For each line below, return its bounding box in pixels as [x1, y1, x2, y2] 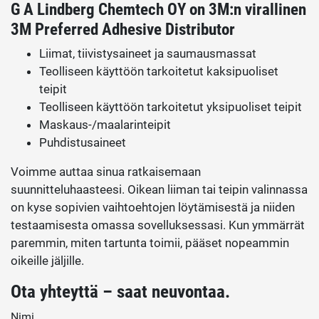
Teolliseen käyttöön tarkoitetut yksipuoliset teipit [39, 99, 302, 114]
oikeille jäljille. [11, 253, 84, 268]
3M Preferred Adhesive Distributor [11, 19, 235, 39]
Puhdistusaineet [39, 135, 126, 150]
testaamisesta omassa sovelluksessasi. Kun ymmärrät [11, 217, 305, 232]
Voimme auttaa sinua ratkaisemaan [11, 164, 201, 179]
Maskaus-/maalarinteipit [39, 117, 171, 132]
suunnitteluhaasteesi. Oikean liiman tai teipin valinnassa [11, 182, 308, 197]
